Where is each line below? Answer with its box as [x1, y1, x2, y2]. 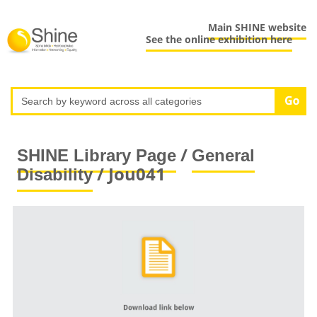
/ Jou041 [92, 161, 166, 185]
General [191, 145, 255, 165]
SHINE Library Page [16, 145, 176, 165]
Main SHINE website [208, 21, 307, 35]
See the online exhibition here [146, 33, 293, 47]
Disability [16, 164, 93, 184]
